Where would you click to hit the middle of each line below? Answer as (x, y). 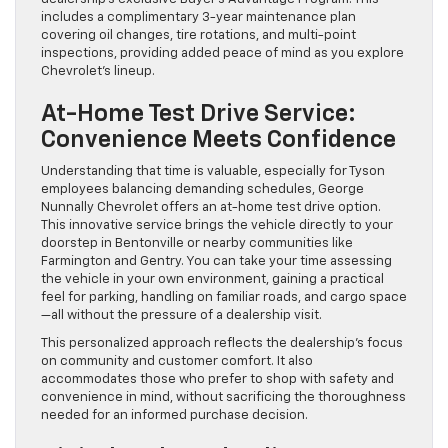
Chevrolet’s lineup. (98, 71)
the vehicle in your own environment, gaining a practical (212, 279)
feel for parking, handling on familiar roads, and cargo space (224, 297)
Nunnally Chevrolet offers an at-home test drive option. (211, 207)
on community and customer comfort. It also (177, 361)
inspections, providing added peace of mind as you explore (222, 53)
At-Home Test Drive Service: (198, 113)
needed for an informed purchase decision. (174, 415)
